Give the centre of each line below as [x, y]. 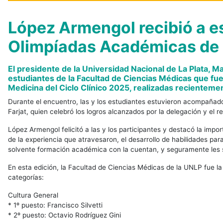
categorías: [26, 177]
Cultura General [33, 195]
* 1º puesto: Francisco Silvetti [55, 205]
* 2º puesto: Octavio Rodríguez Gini [64, 215]
